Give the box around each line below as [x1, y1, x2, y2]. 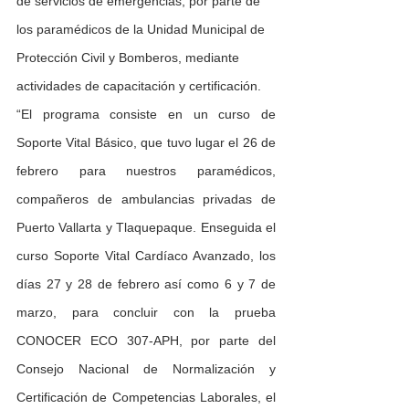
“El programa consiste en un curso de [16, 107, 276, 122]
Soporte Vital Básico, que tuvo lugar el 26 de [16, 135, 276, 151]
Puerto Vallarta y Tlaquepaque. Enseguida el [16, 220, 276, 236]
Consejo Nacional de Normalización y [16, 362, 276, 377]
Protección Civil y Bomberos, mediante [16, 50, 243, 66]
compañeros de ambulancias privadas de [16, 192, 276, 207]
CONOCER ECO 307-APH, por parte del [16, 333, 276, 349]
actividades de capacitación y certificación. [16, 79, 261, 94]
